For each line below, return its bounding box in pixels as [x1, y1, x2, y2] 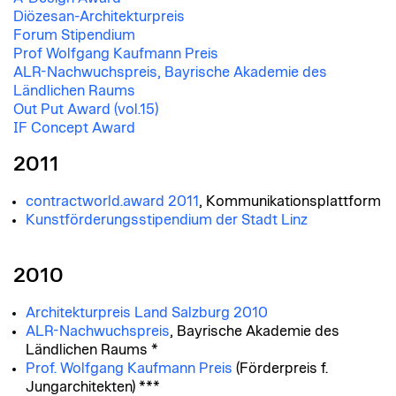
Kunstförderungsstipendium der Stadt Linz [26, 213, 308, 228]
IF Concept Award [13, 121, 135, 136]
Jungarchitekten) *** [26, 379, 160, 394]
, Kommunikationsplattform [199, 194, 381, 209]
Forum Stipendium [13, 28, 135, 43]
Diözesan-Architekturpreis [13, 10, 185, 25]
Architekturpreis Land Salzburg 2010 [26, 305, 268, 320]
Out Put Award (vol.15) [13, 103, 158, 118]
